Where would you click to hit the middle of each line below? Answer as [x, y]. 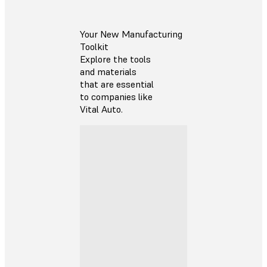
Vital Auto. [101, 109]
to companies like [116, 96]
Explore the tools [115, 59]
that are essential [117, 84]
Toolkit [94, 46]
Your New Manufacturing [131, 34]
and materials [108, 71]
